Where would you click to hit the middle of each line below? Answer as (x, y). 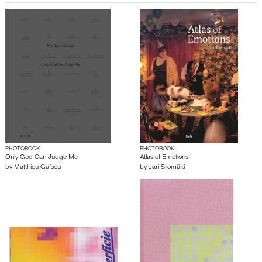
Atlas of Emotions (164, 158)
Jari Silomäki (167, 168)
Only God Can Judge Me (42, 158)
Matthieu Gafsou (37, 168)
